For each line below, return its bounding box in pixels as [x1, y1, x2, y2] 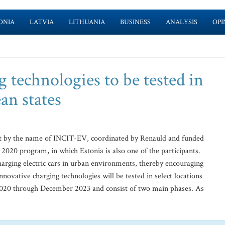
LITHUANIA [68, 18, 105, 27]
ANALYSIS [165, 18, 197, 27]
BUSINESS [120, 18, 151, 27]
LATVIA [29, 18, 54, 27]
